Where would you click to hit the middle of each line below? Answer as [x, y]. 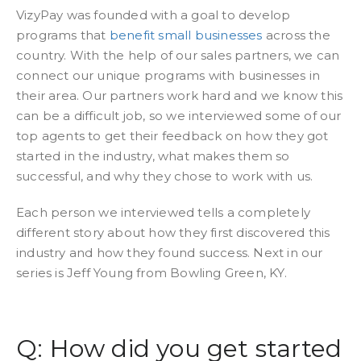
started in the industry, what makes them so [153, 156]
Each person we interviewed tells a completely [164, 212]
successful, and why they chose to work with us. [165, 176]
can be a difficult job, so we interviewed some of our [179, 116]
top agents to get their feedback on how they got [172, 136]
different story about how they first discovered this [173, 232]
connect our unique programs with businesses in [168, 75]
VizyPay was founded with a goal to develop [154, 15]
